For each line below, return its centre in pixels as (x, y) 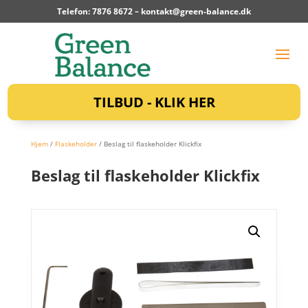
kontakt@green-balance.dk (196, 11)
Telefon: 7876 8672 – (99, 11)
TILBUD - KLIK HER (154, 102)
